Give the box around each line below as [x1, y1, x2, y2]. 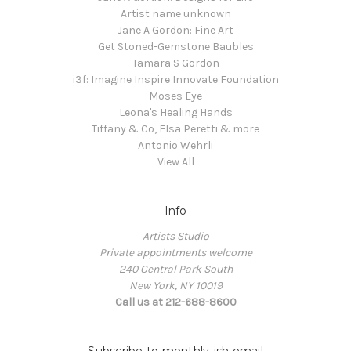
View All [157, 155, 194, 169]
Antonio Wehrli [138, 139, 213, 153]
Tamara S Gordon [132, 56, 219, 71]
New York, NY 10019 [128, 279, 223, 293]
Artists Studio [142, 230, 209, 244]
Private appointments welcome [99, 246, 252, 260]
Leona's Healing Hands [118, 106, 233, 120]
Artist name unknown [120, 7, 231, 21]
